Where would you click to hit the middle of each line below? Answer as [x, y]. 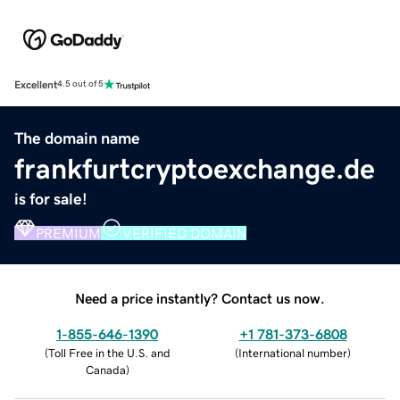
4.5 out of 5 [80, 84]
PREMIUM [68, 233]
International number [293, 353]
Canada [105, 370]
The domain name [77, 138]
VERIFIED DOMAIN [184, 233]
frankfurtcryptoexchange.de [195, 168]
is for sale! [51, 199]
